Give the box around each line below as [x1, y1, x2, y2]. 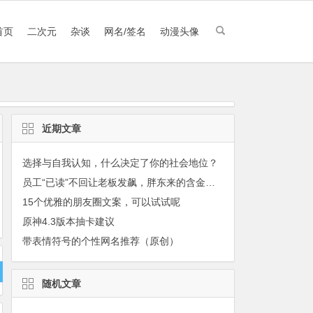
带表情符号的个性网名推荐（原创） [22, 235, 179, 247]
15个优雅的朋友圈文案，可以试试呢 [22, 196, 180, 208]
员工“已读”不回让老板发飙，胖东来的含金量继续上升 [205, 177, 215, 188]
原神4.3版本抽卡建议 [22, 216, 115, 227]
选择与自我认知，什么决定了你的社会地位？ [22, 157, 218, 168]
